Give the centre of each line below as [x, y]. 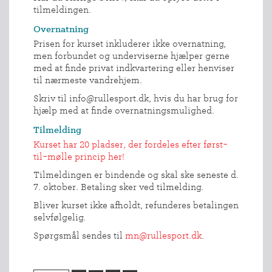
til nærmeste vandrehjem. [88, 80]
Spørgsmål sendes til [79, 235]
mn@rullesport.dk [163, 235]
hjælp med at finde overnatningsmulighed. [124, 110]
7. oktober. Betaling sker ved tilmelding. [118, 187]
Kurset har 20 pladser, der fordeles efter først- [131, 144]
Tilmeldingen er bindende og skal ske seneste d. [136, 175]
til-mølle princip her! [79, 156]
